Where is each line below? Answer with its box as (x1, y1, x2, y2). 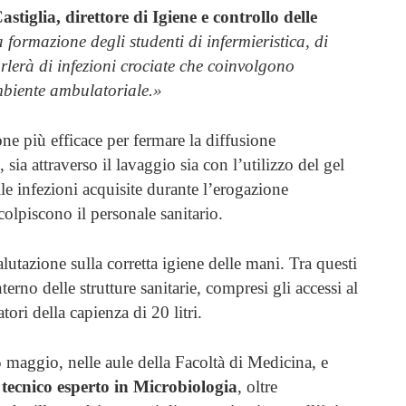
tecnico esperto (2, 376, 110, 396)
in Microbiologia (114, 376, 237, 396)
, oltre (237, 376, 277, 396)
